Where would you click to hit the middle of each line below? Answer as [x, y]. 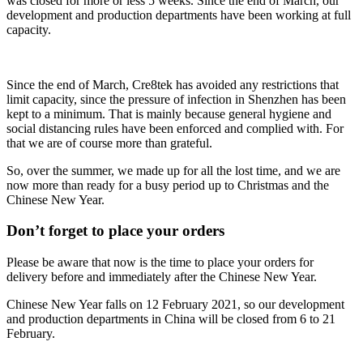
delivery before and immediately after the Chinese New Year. [162, 277]
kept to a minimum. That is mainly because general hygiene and [169, 113]
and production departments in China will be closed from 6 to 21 [171, 319]
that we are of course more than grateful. [109, 143]
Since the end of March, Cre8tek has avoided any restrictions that [173, 84]
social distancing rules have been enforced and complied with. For [175, 128]
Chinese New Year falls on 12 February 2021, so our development [175, 305]
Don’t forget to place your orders [115, 231]
